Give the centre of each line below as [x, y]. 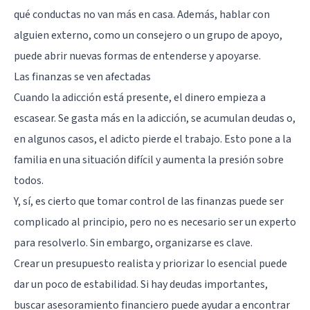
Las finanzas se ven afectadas [82, 76]
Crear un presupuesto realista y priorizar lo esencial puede [151, 263]
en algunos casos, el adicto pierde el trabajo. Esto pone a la [153, 139]
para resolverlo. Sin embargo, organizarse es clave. [133, 243]
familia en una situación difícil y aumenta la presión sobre [149, 159]
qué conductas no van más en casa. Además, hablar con [142, 14]
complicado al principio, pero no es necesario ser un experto [155, 222]
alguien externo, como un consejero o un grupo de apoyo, [148, 35]
